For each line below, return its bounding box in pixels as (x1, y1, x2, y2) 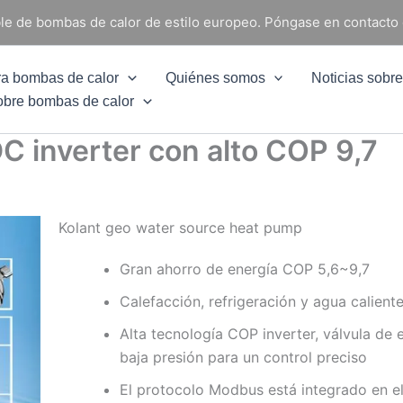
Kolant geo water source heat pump (58, 219, 308, 237)
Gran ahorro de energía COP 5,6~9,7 (120, 260, 371, 278)
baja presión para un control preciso (120, 348, 368, 366)
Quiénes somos (165, 69, 265, 85)
